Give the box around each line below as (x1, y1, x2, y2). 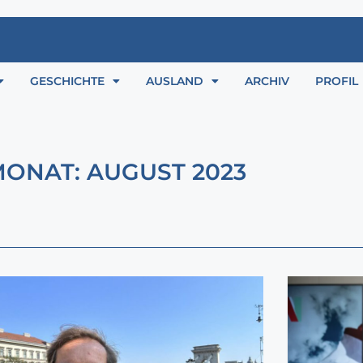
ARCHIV (245, 74, 289, 89)
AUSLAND (146, 74, 203, 89)
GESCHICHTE (30, 74, 105, 89)
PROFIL (315, 74, 358, 89)
